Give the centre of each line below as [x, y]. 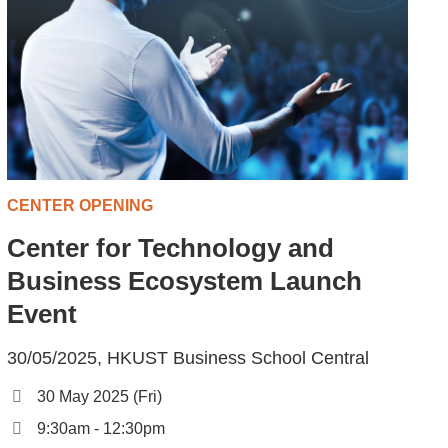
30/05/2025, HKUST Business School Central [187, 357]
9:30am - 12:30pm [100, 428]
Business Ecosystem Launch [184, 280]
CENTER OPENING [79, 205]
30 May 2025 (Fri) [99, 396]
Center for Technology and [170, 247]
